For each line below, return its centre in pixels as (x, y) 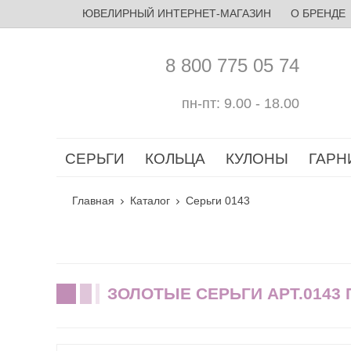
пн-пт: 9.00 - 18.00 (241, 103)
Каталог (150, 201)
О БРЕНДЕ (318, 13)
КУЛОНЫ (257, 159)
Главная (93, 201)
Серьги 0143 (218, 201)
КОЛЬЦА (175, 159)
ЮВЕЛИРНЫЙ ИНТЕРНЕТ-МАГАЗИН (176, 13)
